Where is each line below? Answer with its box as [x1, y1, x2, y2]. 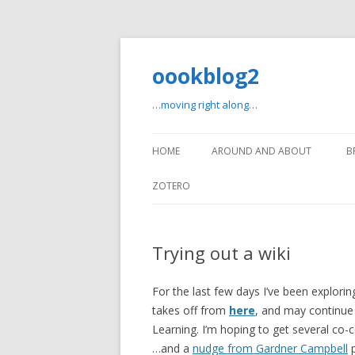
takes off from [152, 303, 229, 318]
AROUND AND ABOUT [212, 144, 311, 158]
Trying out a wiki [152, 241, 291, 265]
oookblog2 [152, 62, 259, 90]
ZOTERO [152, 179, 190, 193]
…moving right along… [152, 97, 258, 112]
